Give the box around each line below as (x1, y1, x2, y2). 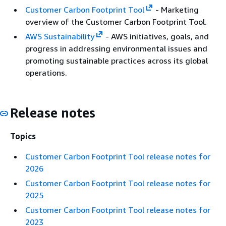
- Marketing (153, 4, 199, 15)
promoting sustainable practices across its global (25, 55, 208, 66)
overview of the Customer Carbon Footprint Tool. (25, 16, 207, 27)
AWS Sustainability (25, 31, 94, 41)
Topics (10, 131, 36, 141)
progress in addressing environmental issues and (25, 43, 207, 53)
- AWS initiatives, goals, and (103, 31, 209, 41)
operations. (25, 67, 67, 78)
